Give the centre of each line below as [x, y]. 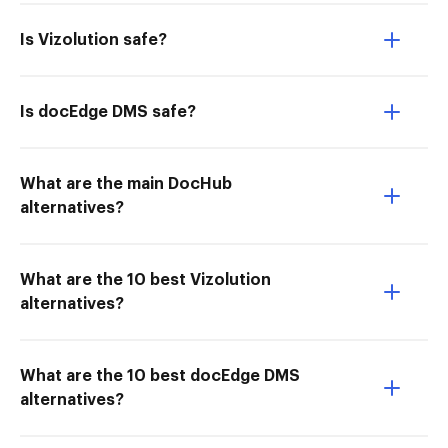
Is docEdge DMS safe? [108, 112]
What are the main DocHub [126, 184]
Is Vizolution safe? [93, 40]
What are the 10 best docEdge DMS [160, 376]
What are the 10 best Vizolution [145, 280]
